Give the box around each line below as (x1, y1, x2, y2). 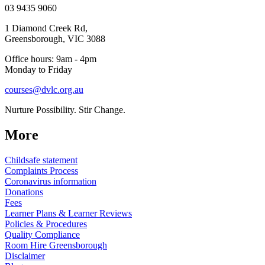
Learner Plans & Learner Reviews (5, 208, 132, 219)
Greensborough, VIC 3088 (5, 34, 105, 44)
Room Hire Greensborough (5, 240, 107, 251)
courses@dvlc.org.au (5, 85, 83, 95)
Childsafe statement (5, 155, 77, 166)
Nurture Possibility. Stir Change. (5, 105, 125, 115)
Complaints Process (5, 166, 78, 176)
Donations (5, 187, 43, 198)
